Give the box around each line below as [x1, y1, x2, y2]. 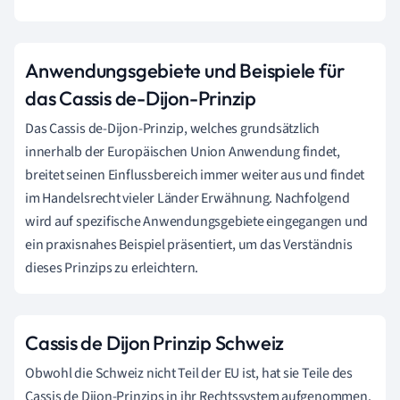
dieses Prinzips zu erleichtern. [25, 257, 199, 278]
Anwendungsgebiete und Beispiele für [25, 57, 345, 83]
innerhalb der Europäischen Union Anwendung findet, [25, 141, 340, 162]
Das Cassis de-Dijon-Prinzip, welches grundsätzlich [25, 118, 320, 138]
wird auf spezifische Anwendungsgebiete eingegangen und [25, 211, 369, 231]
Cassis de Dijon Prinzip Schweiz [25, 329, 285, 355]
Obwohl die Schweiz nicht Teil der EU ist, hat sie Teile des [25, 362, 354, 383]
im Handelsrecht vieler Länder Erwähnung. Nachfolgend [25, 187, 350, 208]
